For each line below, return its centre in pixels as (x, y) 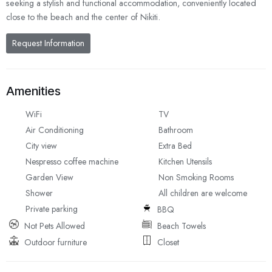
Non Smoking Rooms (196, 177)
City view (41, 145)
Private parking (52, 209)
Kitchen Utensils (185, 161)
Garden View (49, 177)
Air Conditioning (55, 130)
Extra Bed (175, 145)
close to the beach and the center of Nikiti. (83, 17)
